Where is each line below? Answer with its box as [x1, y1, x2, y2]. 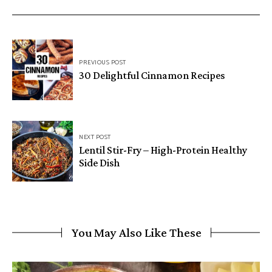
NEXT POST [79, 132, 111, 143]
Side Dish [79, 157, 120, 169]
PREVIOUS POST [79, 57, 126, 67]
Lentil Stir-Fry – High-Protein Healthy [79, 144, 247, 157]
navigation [12, 59, 83, 76]
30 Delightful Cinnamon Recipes [79, 69, 225, 81]
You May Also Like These [70, 225, 202, 240]
